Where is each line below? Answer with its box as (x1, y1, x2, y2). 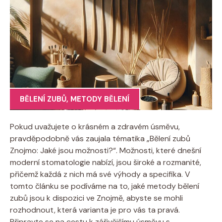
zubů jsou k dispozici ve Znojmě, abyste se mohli (10, 192, 183, 203)
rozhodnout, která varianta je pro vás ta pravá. (10, 204, 180, 215)
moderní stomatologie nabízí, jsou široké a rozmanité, (10, 157, 201, 167)
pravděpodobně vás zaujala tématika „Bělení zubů (10, 133, 190, 144)
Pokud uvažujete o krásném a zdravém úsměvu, (10, 121, 180, 132)
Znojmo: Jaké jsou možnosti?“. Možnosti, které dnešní (10, 145, 201, 156)
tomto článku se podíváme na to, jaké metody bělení (10, 180, 199, 191)
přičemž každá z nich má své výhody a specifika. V (10, 168, 190, 179)
